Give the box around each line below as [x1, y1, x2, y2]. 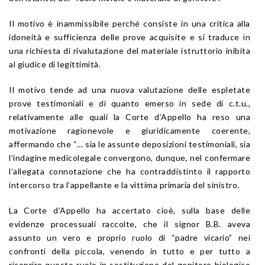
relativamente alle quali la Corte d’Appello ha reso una [9, 111, 250, 122]
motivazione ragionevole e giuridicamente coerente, [9, 125, 250, 135]
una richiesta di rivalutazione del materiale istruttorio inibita [9, 45, 250, 56]
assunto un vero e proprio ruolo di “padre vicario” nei [9, 232, 250, 243]
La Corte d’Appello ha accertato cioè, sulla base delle [9, 205, 250, 215]
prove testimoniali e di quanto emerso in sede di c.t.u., [9, 98, 250, 108]
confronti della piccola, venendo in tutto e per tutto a [9, 245, 250, 256]
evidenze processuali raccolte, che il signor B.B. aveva [9, 218, 250, 229]
